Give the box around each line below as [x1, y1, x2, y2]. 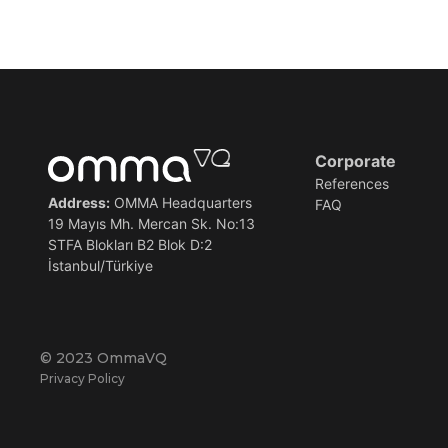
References [315, 174, 390, 192]
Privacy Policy [40, 370, 125, 386]
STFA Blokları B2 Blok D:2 [47, 235, 212, 253]
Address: [47, 193, 110, 211]
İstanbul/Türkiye [47, 256, 153, 274]
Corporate [315, 150, 397, 171]
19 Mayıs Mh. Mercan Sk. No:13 [47, 214, 255, 232]
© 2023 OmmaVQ [40, 348, 167, 367]
